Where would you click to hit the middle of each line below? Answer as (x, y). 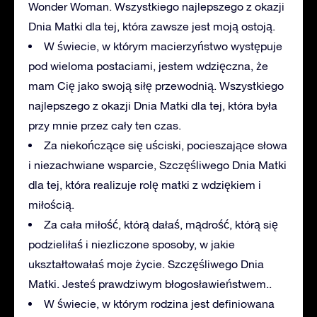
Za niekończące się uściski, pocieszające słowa (166, 145)
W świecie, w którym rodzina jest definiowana (159, 303)
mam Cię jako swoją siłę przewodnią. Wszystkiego (156, 85)
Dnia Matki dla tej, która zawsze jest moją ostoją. (152, 26)
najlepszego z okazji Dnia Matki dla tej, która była (153, 105)
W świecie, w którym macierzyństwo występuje (163, 46)
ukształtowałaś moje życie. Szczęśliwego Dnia (146, 264)
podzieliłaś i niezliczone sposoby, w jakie (132, 244)
